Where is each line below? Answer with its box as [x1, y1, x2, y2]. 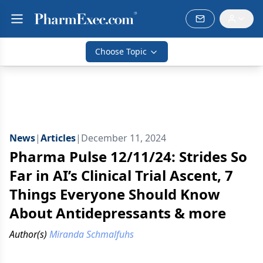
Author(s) [9, 228, 47, 241]
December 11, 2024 [81, 131, 166, 144]
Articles [41, 131, 76, 144]
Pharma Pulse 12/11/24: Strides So [9, 147, 247, 166]
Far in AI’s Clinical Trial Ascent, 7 [9, 166, 233, 185]
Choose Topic [95, 46, 147, 57]
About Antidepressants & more [9, 203, 226, 222]
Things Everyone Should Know [9, 184, 220, 204]
